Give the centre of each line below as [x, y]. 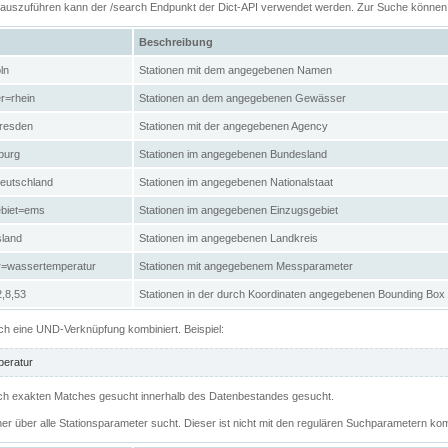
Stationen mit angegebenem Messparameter [246, 265]
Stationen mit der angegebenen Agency [233, 125]
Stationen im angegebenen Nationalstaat [236, 181]
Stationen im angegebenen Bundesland [233, 153]
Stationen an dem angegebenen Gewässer [242, 97]
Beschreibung [176, 41]
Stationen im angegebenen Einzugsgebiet [238, 209]
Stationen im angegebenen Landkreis [228, 237]
